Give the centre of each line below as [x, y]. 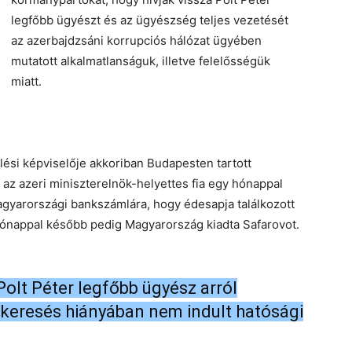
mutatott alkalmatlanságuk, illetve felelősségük [141, 61]
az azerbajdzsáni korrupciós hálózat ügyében [136, 40]
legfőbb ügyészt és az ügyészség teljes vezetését [150, 20]
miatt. [26, 81]
